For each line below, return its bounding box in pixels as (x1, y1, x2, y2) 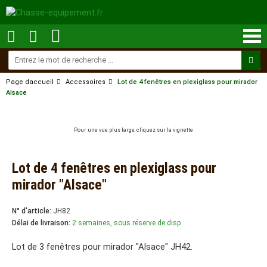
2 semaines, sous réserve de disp (72, 219, 181, 227)
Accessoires (66, 78, 105, 86)
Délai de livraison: (12, 219, 70, 227)
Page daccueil (6, 78, 54, 86)
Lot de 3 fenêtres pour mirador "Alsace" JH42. (12, 241, 193, 252)
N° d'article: (12, 207, 51, 215)
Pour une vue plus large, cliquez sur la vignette (74, 127, 193, 133)
